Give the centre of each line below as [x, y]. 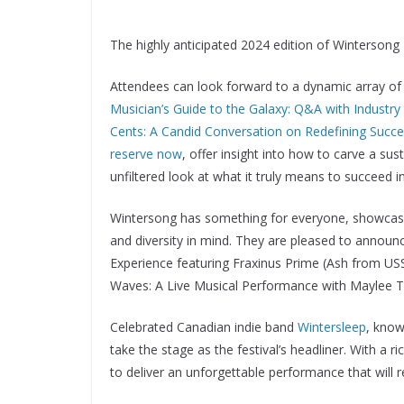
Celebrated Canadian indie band [204, 327]
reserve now [146, 154]
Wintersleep [332, 327]
